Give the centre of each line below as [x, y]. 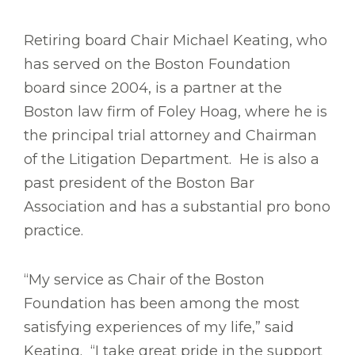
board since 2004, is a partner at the [153, 88]
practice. [53, 231]
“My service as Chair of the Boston [144, 280]
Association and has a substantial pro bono [177, 207]
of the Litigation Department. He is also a [172, 160]
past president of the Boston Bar [139, 183]
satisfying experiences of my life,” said [159, 328]
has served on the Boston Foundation [157, 65]
